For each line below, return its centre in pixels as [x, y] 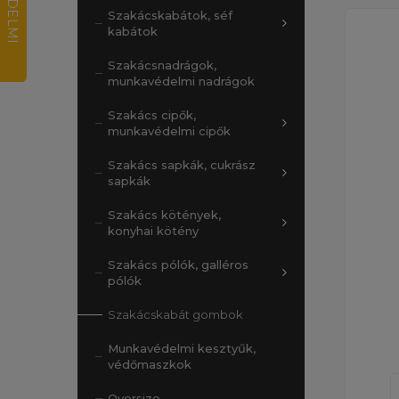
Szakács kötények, [164, 215]
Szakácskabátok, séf [170, 15]
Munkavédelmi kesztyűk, [182, 348]
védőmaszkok [150, 364]
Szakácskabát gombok [175, 314]
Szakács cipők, [152, 115]
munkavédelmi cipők [169, 131]
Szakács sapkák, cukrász [182, 165]
